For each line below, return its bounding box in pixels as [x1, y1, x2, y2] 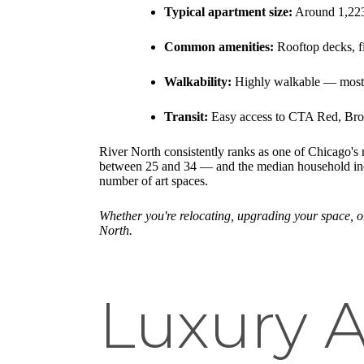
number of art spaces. [99, 174, 208, 188]
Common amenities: [164, 40, 274, 54]
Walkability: [164, 75, 232, 89]
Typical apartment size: [164, 5, 292, 19]
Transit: [164, 110, 208, 124]
